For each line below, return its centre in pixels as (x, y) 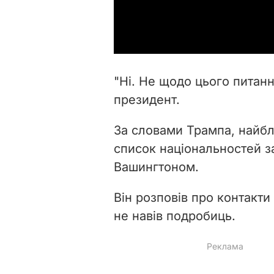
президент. (147, 99)
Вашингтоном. (156, 167)
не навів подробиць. (175, 216)
